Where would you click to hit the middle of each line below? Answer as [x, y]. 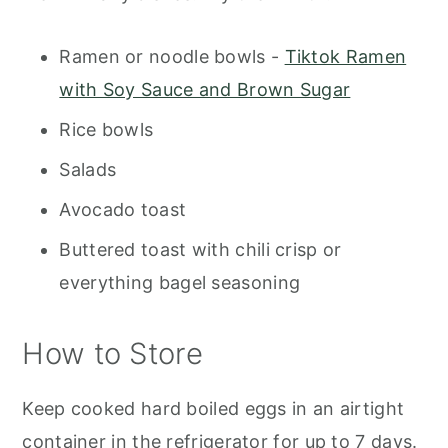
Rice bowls [106, 130]
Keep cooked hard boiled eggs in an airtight [213, 409]
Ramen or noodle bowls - [172, 57]
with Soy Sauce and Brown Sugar [205, 90]
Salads [88, 170]
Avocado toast [123, 210]
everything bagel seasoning [180, 283]
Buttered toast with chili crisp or [200, 250]
